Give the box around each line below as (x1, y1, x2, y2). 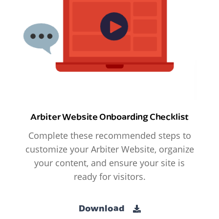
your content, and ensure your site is (34, 157, 185, 169)
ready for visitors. (73, 171, 146, 183)
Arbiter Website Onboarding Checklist (30, 110, 189, 123)
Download (78, 202, 126, 214)
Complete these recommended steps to (28, 130, 191, 142)
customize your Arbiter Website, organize (25, 143, 194, 155)
